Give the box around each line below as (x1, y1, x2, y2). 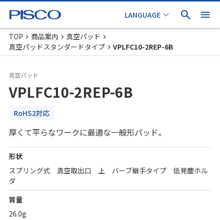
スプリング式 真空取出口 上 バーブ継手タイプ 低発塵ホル (9, 165, 208, 175)
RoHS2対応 (14, 108, 50, 118)
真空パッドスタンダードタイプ (9, 42, 105, 52)
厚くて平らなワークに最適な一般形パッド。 (9, 126, 166, 138)
